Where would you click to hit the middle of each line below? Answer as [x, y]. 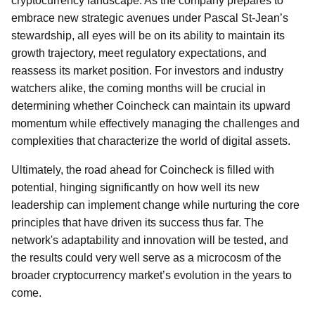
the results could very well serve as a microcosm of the [146, 258]
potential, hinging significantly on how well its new [135, 187]
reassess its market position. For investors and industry [147, 71]
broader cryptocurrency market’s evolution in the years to [152, 275]
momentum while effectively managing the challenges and [155, 123]
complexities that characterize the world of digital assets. [151, 141]
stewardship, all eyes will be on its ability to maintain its [148, 36]
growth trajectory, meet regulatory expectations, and [139, 53]
